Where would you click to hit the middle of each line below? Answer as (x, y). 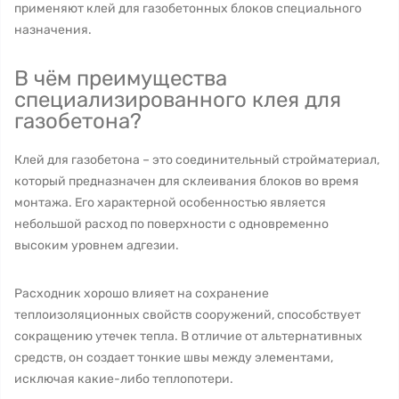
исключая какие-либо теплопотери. (124, 379)
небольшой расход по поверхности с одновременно (171, 224)
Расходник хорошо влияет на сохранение (142, 293)
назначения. (54, 30)
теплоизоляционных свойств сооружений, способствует (187, 315)
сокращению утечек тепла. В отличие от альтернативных (188, 336)
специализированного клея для (178, 100)
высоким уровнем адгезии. (97, 245)
